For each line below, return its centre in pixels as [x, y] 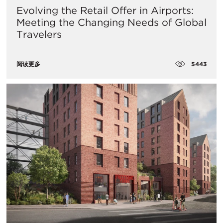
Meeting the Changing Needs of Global [111, 22]
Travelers [39, 34]
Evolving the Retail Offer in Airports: [105, 10]
